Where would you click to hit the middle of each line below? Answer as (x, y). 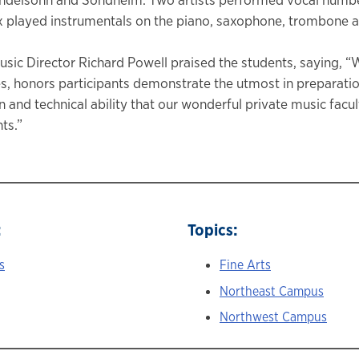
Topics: (213, 229)
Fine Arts (245, 264)
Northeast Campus (272, 291)
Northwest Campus (273, 317)
